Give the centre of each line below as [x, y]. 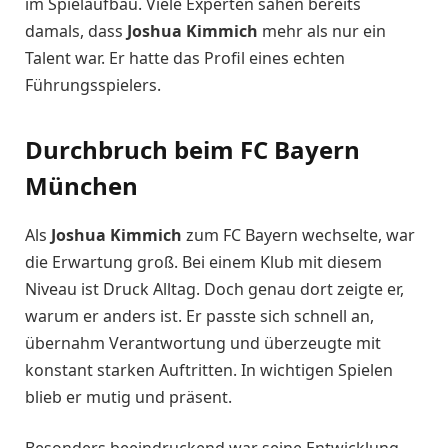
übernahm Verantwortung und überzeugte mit [203, 342]
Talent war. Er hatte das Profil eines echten [185, 58]
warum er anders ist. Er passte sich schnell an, [199, 315]
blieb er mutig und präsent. [128, 396]
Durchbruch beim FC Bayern [192, 149]
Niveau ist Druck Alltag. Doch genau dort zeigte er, [214, 288]
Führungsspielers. [93, 85]
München [81, 185]
